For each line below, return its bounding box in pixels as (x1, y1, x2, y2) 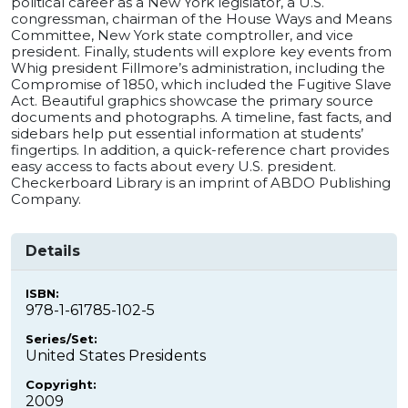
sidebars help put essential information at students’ (11, 124, 363, 142)
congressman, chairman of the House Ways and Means (11, 9, 392, 27)
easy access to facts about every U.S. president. (11, 157, 336, 175)
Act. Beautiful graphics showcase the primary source (11, 91, 373, 109)
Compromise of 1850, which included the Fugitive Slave (11, 75, 392, 93)
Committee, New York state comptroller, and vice (11, 25, 353, 44)
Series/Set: (25, 331, 97, 346)
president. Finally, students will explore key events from (11, 42, 392, 60)
